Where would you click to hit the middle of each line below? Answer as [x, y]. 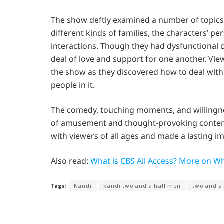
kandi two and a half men [142, 185]
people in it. [73, 85]
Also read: [71, 161]
